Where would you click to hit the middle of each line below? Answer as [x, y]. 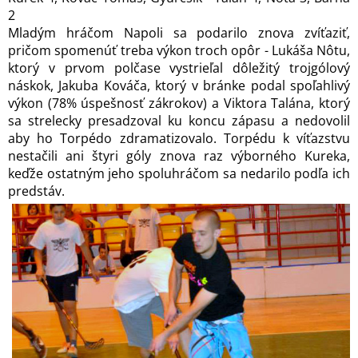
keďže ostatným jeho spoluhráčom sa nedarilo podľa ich [179, 173]
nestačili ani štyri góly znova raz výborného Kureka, [179, 156]
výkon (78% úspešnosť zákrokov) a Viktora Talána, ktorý [179, 103]
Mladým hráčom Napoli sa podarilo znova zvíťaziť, [179, 33]
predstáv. [36, 191]
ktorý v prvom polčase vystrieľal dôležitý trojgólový [179, 68]
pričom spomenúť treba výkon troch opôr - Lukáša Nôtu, [179, 50]
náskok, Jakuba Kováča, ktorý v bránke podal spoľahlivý [179, 86]
